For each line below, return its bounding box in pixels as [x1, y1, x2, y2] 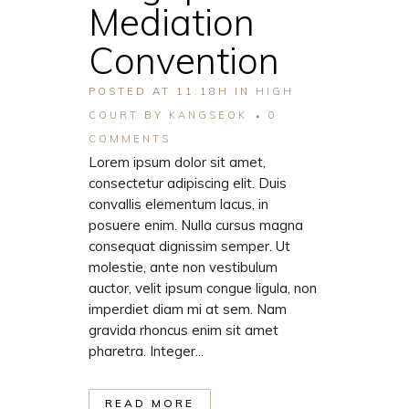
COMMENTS [89, 132, 171, 146]
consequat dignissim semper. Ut [89, 237, 290, 256]
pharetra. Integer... [89, 342, 204, 361]
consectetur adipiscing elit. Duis [89, 174, 287, 193]
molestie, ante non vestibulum [89, 258, 278, 277]
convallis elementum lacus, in [89, 195, 268, 214]
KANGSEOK [169, 109, 247, 122]
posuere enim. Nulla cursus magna [89, 216, 303, 235]
